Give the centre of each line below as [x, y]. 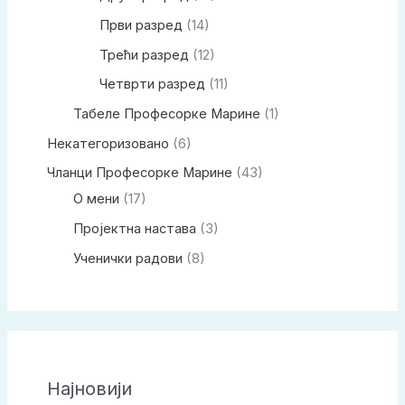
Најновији [89, 388]
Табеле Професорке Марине [166, 114]
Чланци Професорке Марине [139, 173]
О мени [96, 199]
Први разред [141, 26]
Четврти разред [152, 85]
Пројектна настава [134, 228]
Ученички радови [127, 258]
